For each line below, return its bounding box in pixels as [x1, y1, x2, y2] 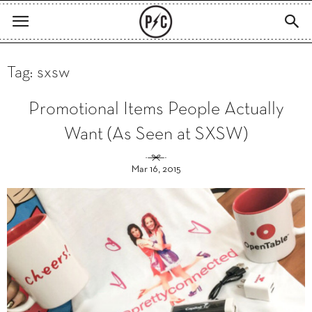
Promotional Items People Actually [28, 102, 284, 118]
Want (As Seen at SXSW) [64, 127, 248, 143]
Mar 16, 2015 [131, 165, 181, 174]
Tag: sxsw [7, 65, 70, 81]
